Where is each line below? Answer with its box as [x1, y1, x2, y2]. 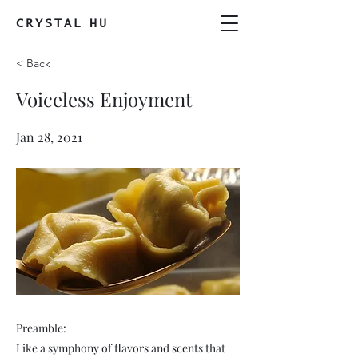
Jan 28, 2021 [16, 129, 82, 145]
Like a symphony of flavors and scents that [16, 340, 225, 356]
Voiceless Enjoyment [16, 86, 193, 112]
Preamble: [16, 320, 66, 336]
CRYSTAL [16, 18, 83, 30]
